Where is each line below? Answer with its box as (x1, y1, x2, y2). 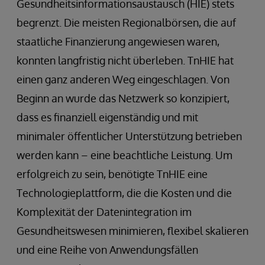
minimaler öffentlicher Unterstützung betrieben (17, 129, 242, 143)
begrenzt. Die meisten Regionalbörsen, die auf (17, 15, 236, 29)
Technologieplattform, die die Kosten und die (17, 186, 232, 199)
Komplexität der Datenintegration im (17, 205, 192, 218)
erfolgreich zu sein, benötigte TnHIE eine (17, 167, 208, 180)
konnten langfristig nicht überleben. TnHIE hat (17, 53, 234, 67)
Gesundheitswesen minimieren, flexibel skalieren (17, 224, 248, 237)
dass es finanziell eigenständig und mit (17, 110, 198, 124)
